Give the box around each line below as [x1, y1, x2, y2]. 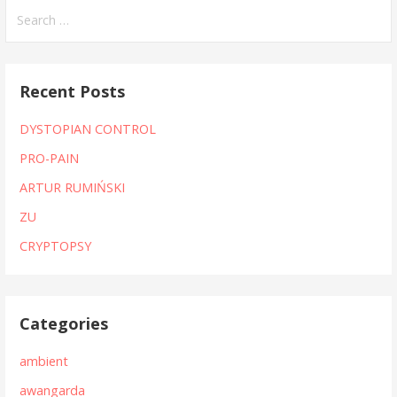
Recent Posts [19, 81, 126, 103]
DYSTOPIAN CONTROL [19, 121, 157, 138]
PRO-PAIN [19, 150, 80, 167]
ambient [19, 353, 69, 370]
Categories [19, 313, 109, 335]
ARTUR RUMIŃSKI [19, 179, 126, 197]
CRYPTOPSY [19, 237, 92, 255]
